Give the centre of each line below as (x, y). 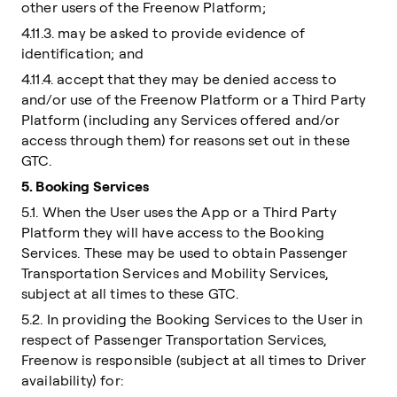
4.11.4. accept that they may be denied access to (179, 79)
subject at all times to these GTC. (130, 293)
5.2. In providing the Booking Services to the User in (192, 319)
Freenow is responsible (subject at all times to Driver (194, 360)
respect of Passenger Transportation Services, (174, 339)
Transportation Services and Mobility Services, (175, 273)
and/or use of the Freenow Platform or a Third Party (194, 99)
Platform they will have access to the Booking (173, 232)
